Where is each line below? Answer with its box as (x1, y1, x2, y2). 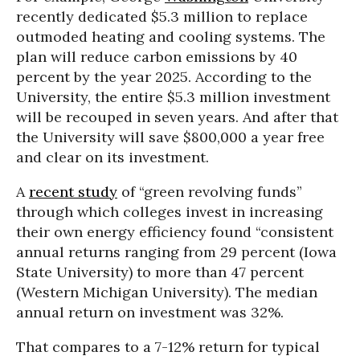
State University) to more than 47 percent (16, 263, 304, 282)
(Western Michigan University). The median (16, 283, 317, 302)
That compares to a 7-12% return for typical (16, 337, 320, 357)
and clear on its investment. (16, 148, 209, 167)
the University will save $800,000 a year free (16, 128, 325, 147)
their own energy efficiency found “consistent (16, 223, 333, 242)
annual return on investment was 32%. (16, 303, 284, 322)
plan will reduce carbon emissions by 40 (16, 47, 297, 67)
